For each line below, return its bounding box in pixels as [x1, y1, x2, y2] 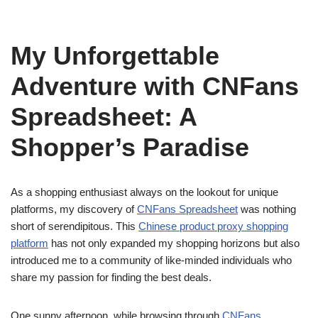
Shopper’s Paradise [11, 133, 249, 162]
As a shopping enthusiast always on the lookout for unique [11, 186, 278, 198]
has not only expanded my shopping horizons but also [48, 237, 300, 249]
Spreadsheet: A [11, 102, 197, 131]
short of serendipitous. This [11, 220, 138, 232]
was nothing [238, 203, 296, 215]
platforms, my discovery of [11, 203, 137, 215]
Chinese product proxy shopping [138, 220, 288, 232]
